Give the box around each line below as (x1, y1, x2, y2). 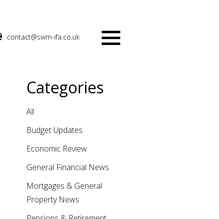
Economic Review (26, 143, 87, 154)
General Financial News (26, 162, 109, 173)
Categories (26, 77, 104, 98)
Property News (26, 194, 79, 205)
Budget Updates (26, 125, 83, 135)
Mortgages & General (26, 180, 102, 191)
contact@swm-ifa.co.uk (7, 32, 80, 42)
